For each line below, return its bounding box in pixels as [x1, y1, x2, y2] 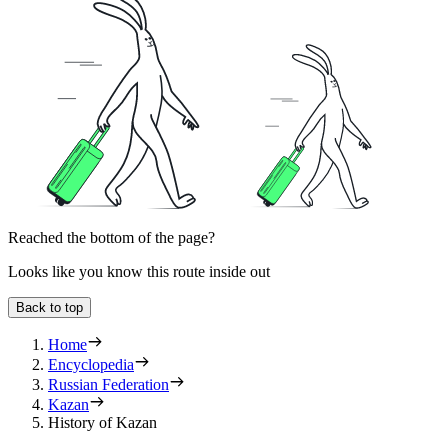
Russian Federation [48, 376, 169, 394]
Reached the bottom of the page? [8, 229, 215, 247]
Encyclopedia [48, 356, 134, 374]
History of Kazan [48, 414, 157, 432]
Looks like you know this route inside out [8, 263, 270, 281]
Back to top [16, 300, 83, 316]
